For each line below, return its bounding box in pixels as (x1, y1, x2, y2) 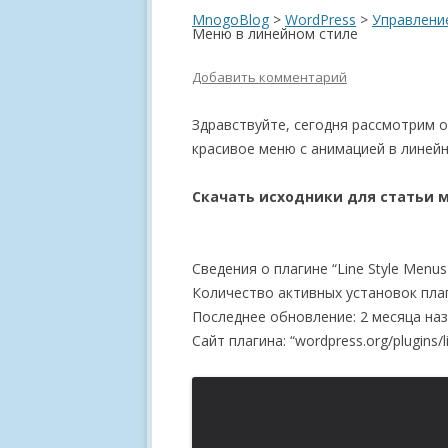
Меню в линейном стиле (192, 24, 358, 43)
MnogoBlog (192, 10, 269, 29)
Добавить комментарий (192, 68, 347, 86)
